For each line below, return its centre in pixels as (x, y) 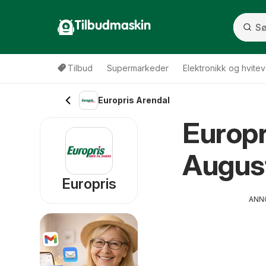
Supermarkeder (138, 68)
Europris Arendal (134, 100)
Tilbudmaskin (113, 26)
